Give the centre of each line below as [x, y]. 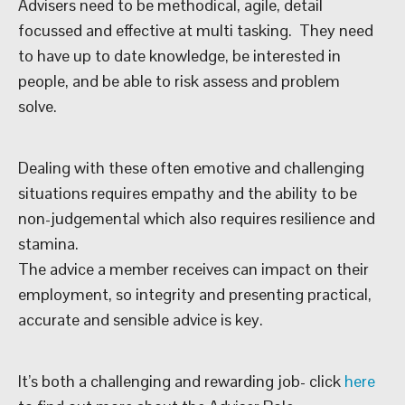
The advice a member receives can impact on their [193, 269]
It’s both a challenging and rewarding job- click [181, 381]
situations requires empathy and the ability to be [188, 193]
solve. [41, 107]
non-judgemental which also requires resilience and [197, 219]
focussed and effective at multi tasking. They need [196, 31]
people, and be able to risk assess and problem [179, 81]
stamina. [48, 244]
